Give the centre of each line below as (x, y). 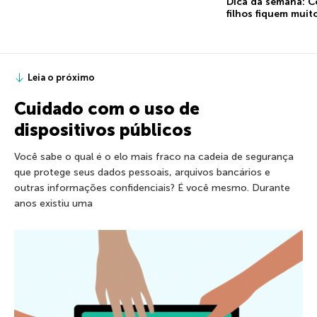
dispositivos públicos (103, 129)
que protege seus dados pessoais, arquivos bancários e (142, 172)
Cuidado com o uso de (107, 108)
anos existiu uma (53, 203)
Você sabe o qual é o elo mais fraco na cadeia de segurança (154, 156)
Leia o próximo (61, 77)
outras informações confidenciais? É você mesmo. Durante (152, 188)
